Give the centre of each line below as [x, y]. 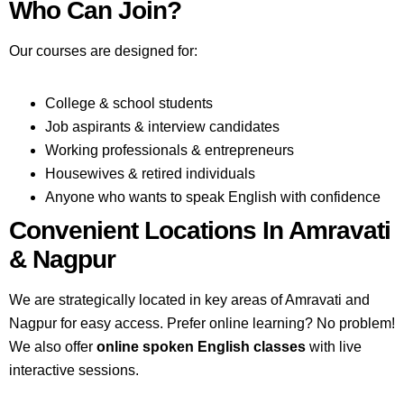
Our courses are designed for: [103, 50]
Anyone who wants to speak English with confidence [213, 197]
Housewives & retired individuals [150, 173]
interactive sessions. [74, 370]
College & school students [129, 103]
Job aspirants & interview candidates [162, 126]
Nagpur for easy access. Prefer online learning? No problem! [202, 323]
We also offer [53, 346]
